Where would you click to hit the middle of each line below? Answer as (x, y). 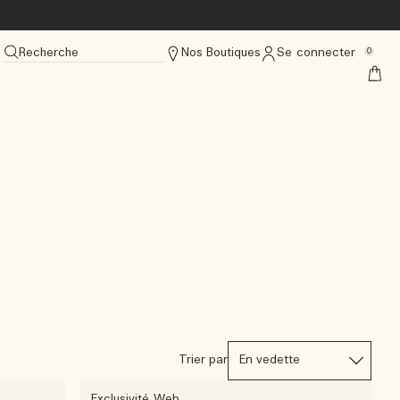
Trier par (203, 360)
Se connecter (316, 53)
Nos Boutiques (221, 53)
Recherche (49, 53)
